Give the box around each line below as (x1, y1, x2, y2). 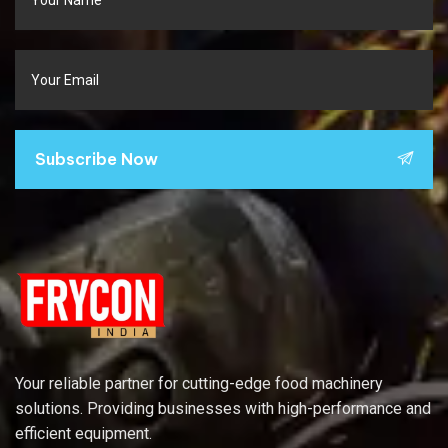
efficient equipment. (15, 423, 156, 443)
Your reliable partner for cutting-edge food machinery (15, 373, 383, 393)
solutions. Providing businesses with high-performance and (15, 398, 431, 418)
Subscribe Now (35, 148, 158, 169)
